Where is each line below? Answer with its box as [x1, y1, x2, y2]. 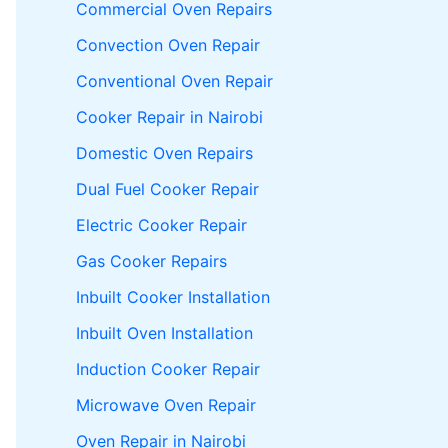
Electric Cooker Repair [76, 214, 247, 235]
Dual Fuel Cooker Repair [76, 178, 259, 199]
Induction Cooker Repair [76, 358, 260, 379]
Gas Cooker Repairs [76, 250, 227, 271]
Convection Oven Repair [76, 34, 260, 55]
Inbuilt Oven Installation [76, 322, 253, 343]
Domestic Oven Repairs [76, 142, 253, 163]
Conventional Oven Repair [76, 70, 273, 91]
